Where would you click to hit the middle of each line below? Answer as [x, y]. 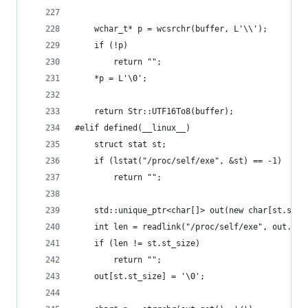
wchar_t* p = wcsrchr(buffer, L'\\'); [181, 29]
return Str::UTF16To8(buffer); [164, 111]
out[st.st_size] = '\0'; [150, 276]
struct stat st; [130, 144]
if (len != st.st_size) [147, 243]
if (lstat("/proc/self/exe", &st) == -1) [188, 161]
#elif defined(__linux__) [133, 128]
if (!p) [111, 45]
